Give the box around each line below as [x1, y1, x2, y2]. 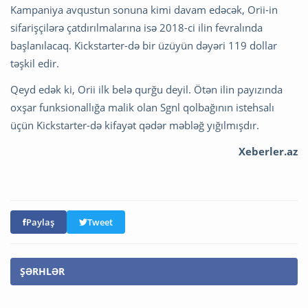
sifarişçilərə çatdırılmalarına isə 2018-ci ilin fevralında [10, 21, 263, 35]
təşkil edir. [10, 56, 59, 71]
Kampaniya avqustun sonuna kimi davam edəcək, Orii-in [10, 3, 278, 17]
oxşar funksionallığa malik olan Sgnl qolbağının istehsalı [10, 100, 274, 115]
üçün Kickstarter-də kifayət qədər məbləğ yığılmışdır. [10, 118, 259, 133]
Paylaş [26, 216, 54, 229]
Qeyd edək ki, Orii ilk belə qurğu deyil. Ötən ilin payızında [10, 82, 283, 97]
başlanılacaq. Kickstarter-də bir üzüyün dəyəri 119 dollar [10, 38, 277, 53]
